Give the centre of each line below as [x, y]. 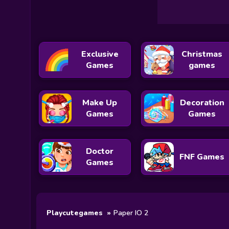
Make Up [100, 103]
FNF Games [202, 157]
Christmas [202, 54]
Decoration [202, 103]
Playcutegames [75, 213]
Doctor [100, 151]
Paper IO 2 [131, 213]
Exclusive [100, 54]
